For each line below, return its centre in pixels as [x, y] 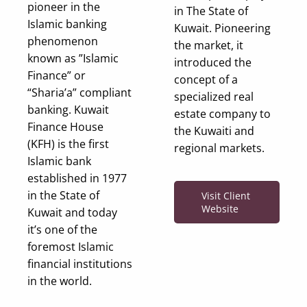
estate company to [222, 114]
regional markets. [219, 148]
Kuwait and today [72, 212]
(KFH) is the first [68, 144]
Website [220, 209]
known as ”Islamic [73, 58]
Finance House [65, 126]
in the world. [60, 281]
